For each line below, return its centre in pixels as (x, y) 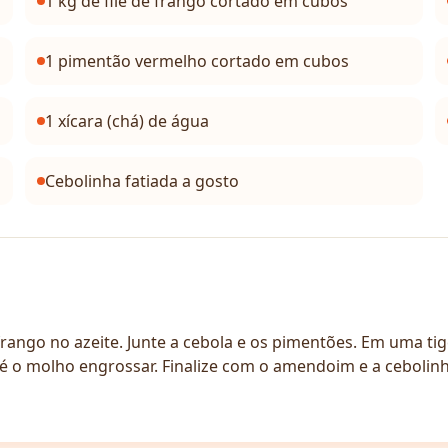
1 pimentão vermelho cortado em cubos (197, 61)
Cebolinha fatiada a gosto (142, 181)
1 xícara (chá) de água (127, 121)
